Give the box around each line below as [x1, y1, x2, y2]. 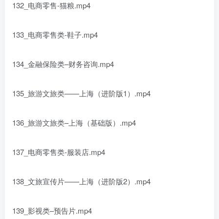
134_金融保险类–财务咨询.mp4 [12, 59, 114, 69]
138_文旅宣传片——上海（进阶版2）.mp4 [12, 176, 151, 186]
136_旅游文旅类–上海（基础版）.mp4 [12, 117, 136, 128]
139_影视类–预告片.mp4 [12, 205, 92, 216]
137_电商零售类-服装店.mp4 [12, 147, 105, 157]
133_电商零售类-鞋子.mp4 [12, 29, 98, 40]
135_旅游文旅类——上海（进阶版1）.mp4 [12, 88, 151, 98]
